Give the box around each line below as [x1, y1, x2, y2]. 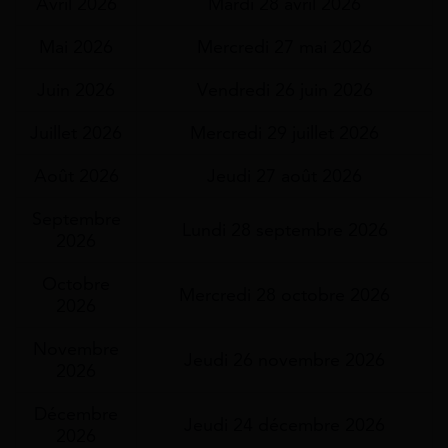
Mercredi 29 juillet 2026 [190, 122, 379, 145]
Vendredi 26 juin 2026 [196, 79, 373, 102]
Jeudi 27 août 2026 [207, 165, 362, 188]
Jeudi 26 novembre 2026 [184, 349, 385, 372]
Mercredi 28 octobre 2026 [179, 284, 390, 307]
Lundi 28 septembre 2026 [181, 219, 388, 242]
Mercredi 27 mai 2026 [197, 36, 372, 59]
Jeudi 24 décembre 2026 [184, 414, 385, 437]
